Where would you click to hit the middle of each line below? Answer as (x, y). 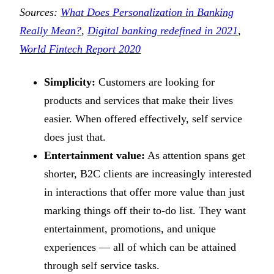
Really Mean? (50, 31)
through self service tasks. (102, 266)
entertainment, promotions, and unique (130, 229)
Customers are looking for (155, 82)
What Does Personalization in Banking (147, 13)
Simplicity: (70, 82)
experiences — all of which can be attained (140, 247)
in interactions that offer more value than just (144, 192)
